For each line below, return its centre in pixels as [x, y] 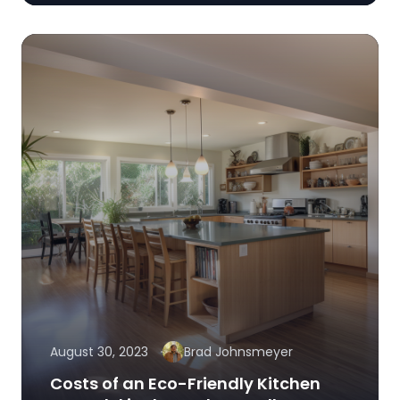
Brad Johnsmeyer [238, 352]
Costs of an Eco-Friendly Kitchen [185, 384]
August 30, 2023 [99, 352]
